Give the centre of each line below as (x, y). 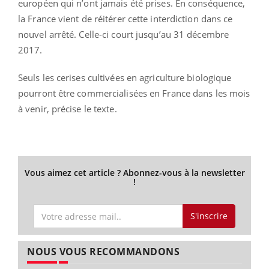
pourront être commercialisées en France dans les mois (134, 93)
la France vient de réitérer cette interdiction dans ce (125, 18)
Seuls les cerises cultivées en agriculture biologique (125, 77)
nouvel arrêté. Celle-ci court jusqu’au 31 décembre (124, 34)
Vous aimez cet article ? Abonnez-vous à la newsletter (134, 172)
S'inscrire (209, 216)
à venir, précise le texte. (68, 108)
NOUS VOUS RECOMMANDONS (103, 252)
